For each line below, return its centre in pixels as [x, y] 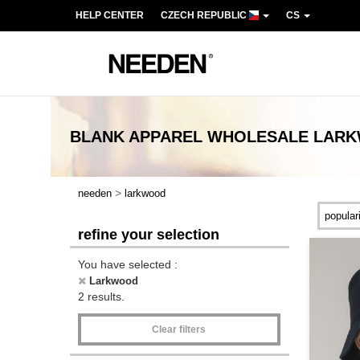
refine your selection [149, 235]
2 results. [101, 297]
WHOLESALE [258, 137]
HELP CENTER [110, 15]
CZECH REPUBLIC [205, 15]
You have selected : [128, 264]
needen [95, 193]
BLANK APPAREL [139, 137]
